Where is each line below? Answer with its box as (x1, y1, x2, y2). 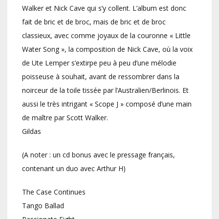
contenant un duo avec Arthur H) (22, 164, 126, 174)
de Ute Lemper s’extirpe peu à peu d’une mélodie (22, 58, 176, 68)
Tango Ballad (22, 201, 66, 211)
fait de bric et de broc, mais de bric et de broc (22, 17, 166, 27)
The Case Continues (22, 187, 86, 197)
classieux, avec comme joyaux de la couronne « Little (22, 31, 191, 41)
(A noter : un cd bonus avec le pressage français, (22, 150, 175, 160)
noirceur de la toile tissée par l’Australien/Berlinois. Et (22, 86, 189, 95)
